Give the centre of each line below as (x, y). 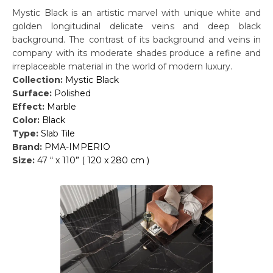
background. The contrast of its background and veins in (136, 40)
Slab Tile (58, 133)
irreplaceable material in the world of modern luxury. (122, 66)
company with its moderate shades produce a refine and (136, 53)
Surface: (32, 93)
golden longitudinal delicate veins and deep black (136, 26)
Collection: (37, 80)
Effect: (28, 107)
